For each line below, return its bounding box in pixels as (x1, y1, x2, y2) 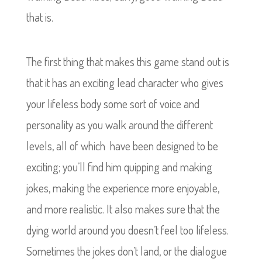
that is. (26, 9, 53, 25)
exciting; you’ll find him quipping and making (26, 159, 212, 174)
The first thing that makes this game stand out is (26, 54, 229, 69)
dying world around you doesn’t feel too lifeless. (26, 222, 229, 237)
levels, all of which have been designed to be (26, 138, 218, 153)
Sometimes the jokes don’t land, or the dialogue (26, 243, 227, 258)
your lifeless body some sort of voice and (26, 96, 199, 111)
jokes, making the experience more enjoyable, (26, 180, 219, 195)
